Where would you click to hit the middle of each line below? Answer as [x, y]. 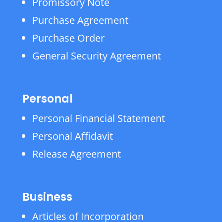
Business [47, 197]
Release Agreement [76, 154]
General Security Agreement [96, 56]
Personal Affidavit [72, 136]
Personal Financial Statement [98, 118]
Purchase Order [68, 38]
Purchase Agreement [80, 20]
